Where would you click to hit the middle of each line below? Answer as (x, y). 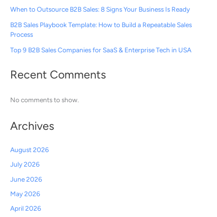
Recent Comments (58, 74)
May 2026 (25, 194)
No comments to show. (45, 100)
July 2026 (25, 164)
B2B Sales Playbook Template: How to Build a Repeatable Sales (101, 25)
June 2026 (26, 179)
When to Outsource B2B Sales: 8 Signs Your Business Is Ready (100, 9)
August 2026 (30, 150)
